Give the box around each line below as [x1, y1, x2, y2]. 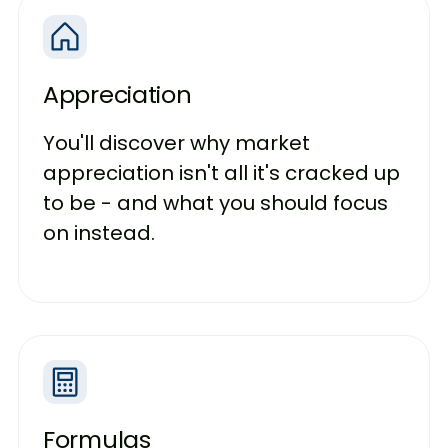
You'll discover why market [43, 129, 310, 158]
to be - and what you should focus [43, 189, 388, 218]
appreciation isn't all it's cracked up [43, 159, 400, 188]
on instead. [43, 219, 155, 248]
